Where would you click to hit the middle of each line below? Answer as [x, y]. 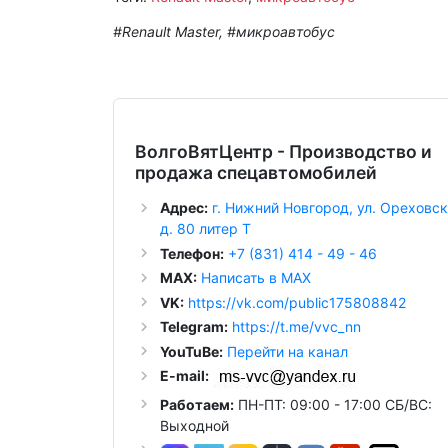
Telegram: [193, 327]
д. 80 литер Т [205, 229]
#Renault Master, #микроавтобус [223, 32]
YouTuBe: [191, 351]
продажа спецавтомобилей [255, 173]
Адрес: [183, 208]
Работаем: [196, 404]
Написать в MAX [255, 278]
